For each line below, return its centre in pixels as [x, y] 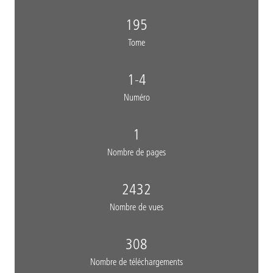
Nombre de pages [136, 152]
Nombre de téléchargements [136, 262]
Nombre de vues [136, 207]
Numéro [136, 97]
